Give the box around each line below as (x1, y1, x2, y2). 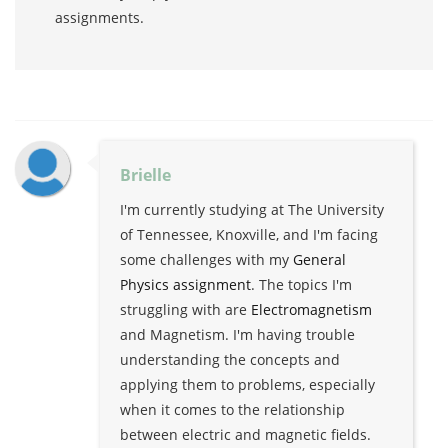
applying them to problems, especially (120, 374, 375, 394)
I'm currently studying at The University (120, 199, 384, 219)
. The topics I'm (251, 274, 352, 294)
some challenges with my (120, 249, 293, 269)
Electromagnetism (251, 299, 372, 319)
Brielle (120, 163, 171, 186)
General (293, 249, 346, 269)
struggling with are (120, 299, 251, 319)
